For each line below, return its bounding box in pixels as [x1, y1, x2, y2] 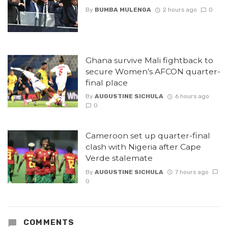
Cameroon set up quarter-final [85, 131, 210, 141]
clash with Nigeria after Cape [85, 142, 201, 152]
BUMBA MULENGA [94, 6, 151, 13]
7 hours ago [175, 168, 209, 176]
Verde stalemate [85, 153, 153, 163]
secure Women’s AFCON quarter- [85, 66, 220, 76]
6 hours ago [175, 93, 209, 100]
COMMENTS [21, 217, 75, 227]
